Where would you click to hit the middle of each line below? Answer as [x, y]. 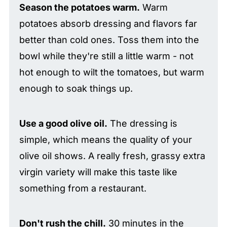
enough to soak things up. [76, 88]
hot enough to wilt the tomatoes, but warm [111, 72]
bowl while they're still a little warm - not [106, 56]
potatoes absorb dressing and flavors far [108, 23]
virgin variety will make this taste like [98, 172]
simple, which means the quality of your [105, 139]
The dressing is [142, 123]
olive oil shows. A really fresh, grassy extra [112, 156]
